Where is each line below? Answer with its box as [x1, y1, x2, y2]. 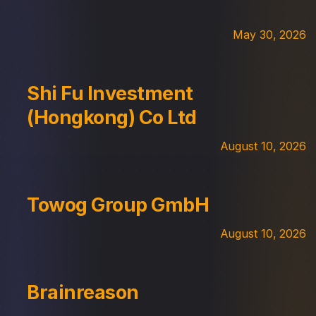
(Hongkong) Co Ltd [27, 105, 197, 129]
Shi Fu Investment [27, 81, 193, 105]
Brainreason [27, 280, 139, 304]
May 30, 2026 [233, 27, 306, 42]
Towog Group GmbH [27, 193, 209, 217]
